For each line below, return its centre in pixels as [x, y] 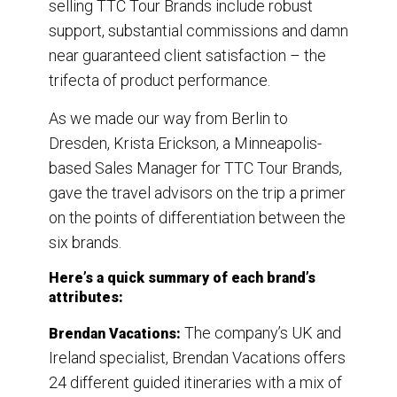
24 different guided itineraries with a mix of [195, 383]
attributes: [86, 298]
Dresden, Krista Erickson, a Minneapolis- [185, 144]
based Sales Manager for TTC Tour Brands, [195, 168]
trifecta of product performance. [160, 81]
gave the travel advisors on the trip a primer [197, 193]
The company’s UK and [263, 333]
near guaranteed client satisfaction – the [187, 56]
